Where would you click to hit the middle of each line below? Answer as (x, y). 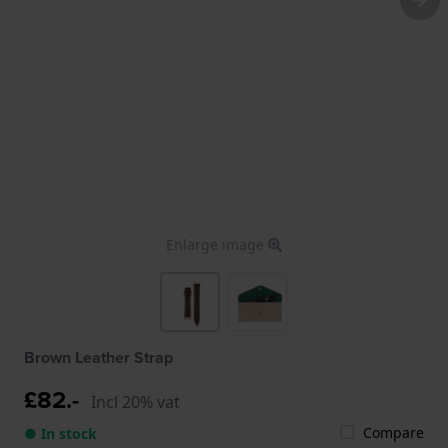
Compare (393, 432)
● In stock (60, 433)
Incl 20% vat (135, 401)
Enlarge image (217, 244)
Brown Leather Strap (98, 357)
